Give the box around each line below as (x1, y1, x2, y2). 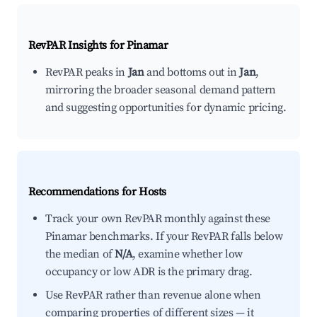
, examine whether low (132, 247, 243, 261)
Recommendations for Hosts (28, 185, 166, 199)
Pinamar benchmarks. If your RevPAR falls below (45, 229, 283, 243)
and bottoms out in (144, 65, 240, 79)
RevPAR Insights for (28, 38, 127, 52)
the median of (45, 247, 115, 261)
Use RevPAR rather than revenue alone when (45, 288, 261, 302)
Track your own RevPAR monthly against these (45, 212, 270, 226)
